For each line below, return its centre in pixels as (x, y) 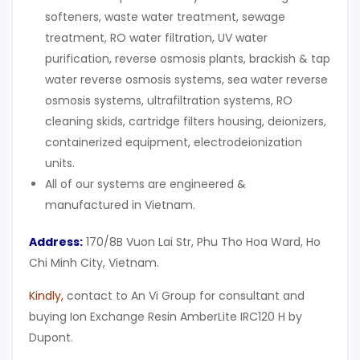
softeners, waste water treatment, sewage (165, 17)
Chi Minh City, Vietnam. (94, 263)
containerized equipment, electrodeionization (174, 143)
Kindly (45, 296)
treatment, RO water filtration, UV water (156, 38)
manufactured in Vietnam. (120, 205)
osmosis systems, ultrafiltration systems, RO (169, 101)
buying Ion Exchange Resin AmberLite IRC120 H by (166, 317)
